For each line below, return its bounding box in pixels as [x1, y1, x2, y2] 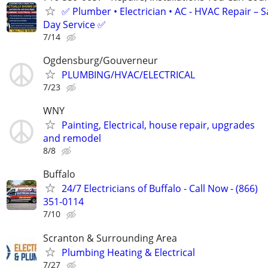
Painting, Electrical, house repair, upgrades [62, 118, 255, 132]
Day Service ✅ [43, 17, 106, 31]
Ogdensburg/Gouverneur [43, 54, 158, 67]
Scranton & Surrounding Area [43, 231, 177, 245]
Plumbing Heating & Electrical [62, 245, 195, 259]
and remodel [43, 132, 101, 145]
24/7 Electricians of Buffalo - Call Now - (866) [62, 182, 258, 196]
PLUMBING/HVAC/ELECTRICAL [62, 68, 195, 81]
